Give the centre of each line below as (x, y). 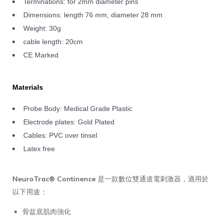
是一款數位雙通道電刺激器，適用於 (152, 179)
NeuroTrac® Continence (54, 179)
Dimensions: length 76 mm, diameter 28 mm (93, 15)
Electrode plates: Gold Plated (69, 122)
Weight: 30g (42, 28)
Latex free (39, 148)
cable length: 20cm (53, 41)
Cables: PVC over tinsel (60, 135)
